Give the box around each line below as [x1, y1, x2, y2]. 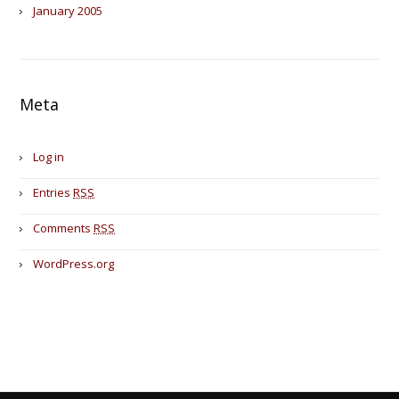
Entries [33, 184, 74, 200]
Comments [33, 220, 94, 236]
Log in [33, 149, 65, 165]
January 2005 [33, 3, 103, 19]
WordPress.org [33, 256, 115, 272]
